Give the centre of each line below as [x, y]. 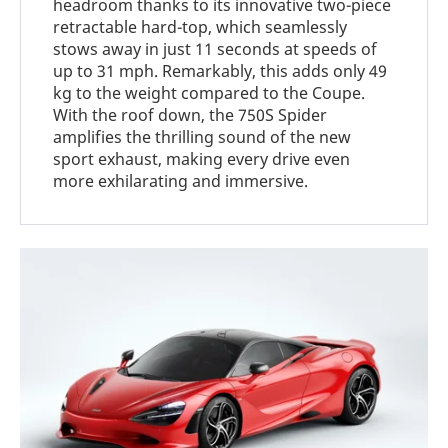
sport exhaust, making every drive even [202, 158]
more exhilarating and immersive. [181, 180]
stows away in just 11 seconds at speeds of [215, 48]
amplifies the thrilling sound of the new [202, 136]
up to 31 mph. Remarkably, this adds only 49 [220, 70]
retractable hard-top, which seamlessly [200, 26]
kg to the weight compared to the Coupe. [209, 92]
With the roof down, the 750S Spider [190, 114]
